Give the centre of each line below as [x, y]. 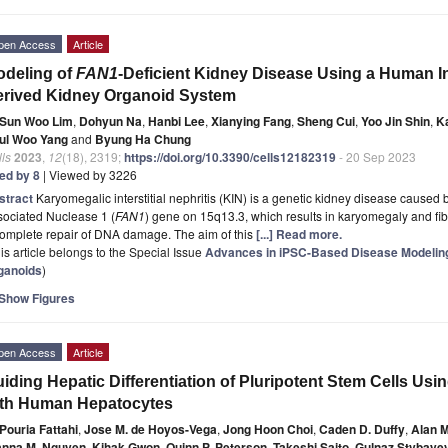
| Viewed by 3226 [88, 174]
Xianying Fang [251, 120]
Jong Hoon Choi [268, 428]
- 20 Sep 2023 [376, 156]
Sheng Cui [326, 120]
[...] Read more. [299, 233]
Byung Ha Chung [143, 138]
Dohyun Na [110, 120]
